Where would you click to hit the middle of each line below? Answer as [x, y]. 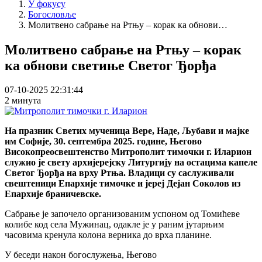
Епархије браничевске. [53, 194]
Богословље [52, 14]
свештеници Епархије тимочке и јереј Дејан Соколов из [123, 184]
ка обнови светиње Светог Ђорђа [111, 65]
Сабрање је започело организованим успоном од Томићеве [122, 214]
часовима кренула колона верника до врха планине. [108, 235]
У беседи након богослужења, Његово [81, 255]
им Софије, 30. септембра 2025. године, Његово [103, 142]
